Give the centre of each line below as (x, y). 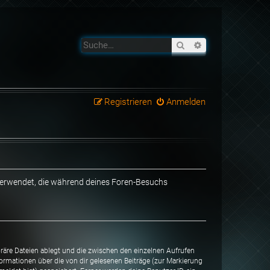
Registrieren (128, 102)
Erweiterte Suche (234, 45)
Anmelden (186, 102)
